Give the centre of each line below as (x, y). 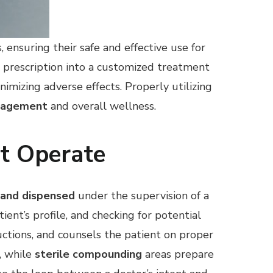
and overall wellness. (102, 106)
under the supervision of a (142, 195)
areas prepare (178, 254)
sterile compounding (88, 254)
